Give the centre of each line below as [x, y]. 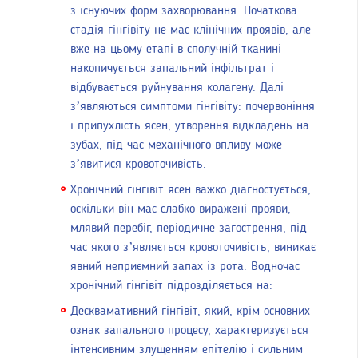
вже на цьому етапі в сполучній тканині [176, 50]
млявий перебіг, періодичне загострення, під [189, 229]
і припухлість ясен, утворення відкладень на [190, 127]
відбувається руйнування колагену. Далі [177, 88]
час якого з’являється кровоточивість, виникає [193, 248]
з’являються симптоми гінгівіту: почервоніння [193, 107]
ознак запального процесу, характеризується [189, 331]
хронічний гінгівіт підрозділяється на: [171, 286]
